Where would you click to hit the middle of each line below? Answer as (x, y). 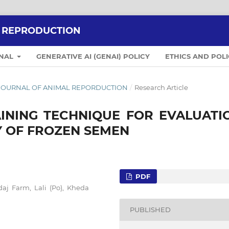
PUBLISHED (151, 210)
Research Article (161, 87)
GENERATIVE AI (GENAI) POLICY (93, 56)
